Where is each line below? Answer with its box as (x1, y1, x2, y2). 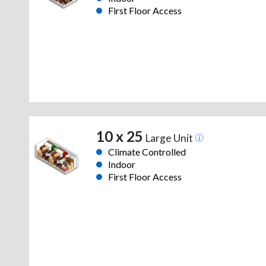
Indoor (107, 159, 135, 170)
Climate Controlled (107, 146, 186, 158)
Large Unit (142, 132, 195, 145)
